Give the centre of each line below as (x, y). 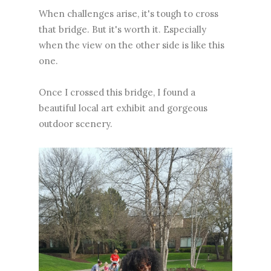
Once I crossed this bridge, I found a (117, 92)
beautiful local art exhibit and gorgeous (123, 108)
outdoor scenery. (76, 123)
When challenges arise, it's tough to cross (129, 13)
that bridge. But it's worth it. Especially (122, 29)
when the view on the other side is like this (132, 45)
